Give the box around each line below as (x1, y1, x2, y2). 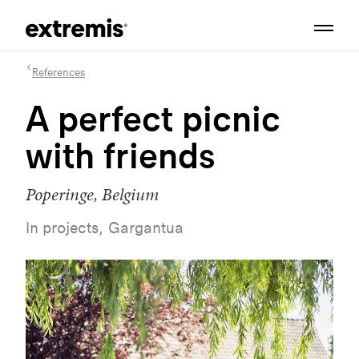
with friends (26, 132, 215, 178)
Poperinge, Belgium (26, 182, 159, 207)
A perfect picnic (26, 95, 280, 141)
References (32, 65, 85, 79)
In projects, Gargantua (26, 218, 184, 237)
